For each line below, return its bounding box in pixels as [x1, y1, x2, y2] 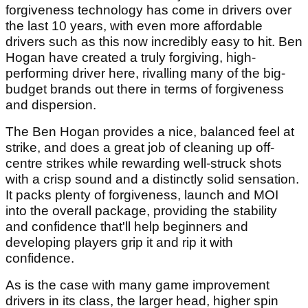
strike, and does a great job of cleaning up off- [5, 140, 274, 155]
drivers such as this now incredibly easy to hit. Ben [5, 34, 302, 49]
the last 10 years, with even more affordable [5, 19, 263, 34]
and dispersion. [5, 98, 96, 113]
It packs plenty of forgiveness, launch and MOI [5, 188, 278, 203]
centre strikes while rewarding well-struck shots [5, 156, 282, 171]
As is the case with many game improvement [5, 278, 269, 293]
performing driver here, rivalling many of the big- [5, 66, 285, 81]
